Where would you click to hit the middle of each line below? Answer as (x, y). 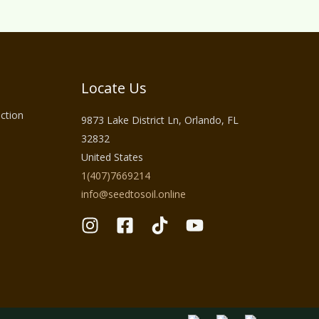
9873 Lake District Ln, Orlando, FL (159, 120)
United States (112, 157)
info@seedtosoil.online (133, 194)
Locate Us (114, 88)
